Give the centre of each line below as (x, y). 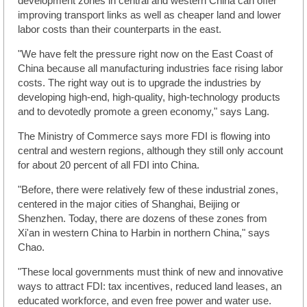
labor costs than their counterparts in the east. (120, 29)
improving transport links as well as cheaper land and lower (149, 15)
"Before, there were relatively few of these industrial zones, (148, 189)
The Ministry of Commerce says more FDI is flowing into (144, 136)
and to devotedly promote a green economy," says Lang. (144, 111)
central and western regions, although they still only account (150, 150)
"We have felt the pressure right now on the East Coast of (145, 54)
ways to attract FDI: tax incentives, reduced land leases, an (150, 286)
